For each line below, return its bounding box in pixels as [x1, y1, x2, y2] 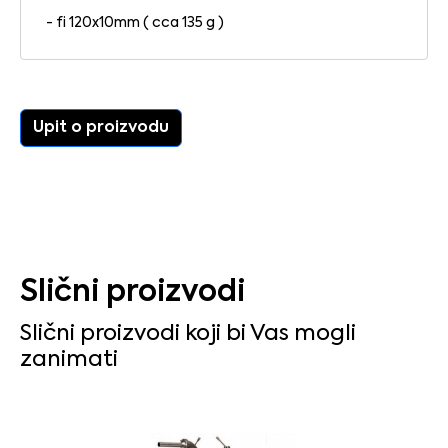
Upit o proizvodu [33, 119, 169, 136]
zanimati [20, 348, 118, 371]
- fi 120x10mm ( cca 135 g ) [46, 15, 224, 30]
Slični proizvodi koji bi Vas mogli [20, 322, 356, 345]
